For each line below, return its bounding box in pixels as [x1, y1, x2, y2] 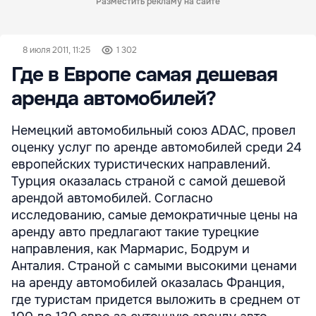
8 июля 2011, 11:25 [23, 44, 90, 56]
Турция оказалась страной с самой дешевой [11, 174, 286, 189]
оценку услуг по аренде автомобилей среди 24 [11, 140, 301, 155]
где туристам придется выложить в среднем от [11, 292, 300, 308]
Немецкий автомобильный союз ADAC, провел [11, 123, 296, 138]
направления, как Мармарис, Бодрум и [11, 241, 250, 257]
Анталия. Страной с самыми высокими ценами [11, 258, 297, 274]
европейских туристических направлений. [11, 157, 270, 172]
